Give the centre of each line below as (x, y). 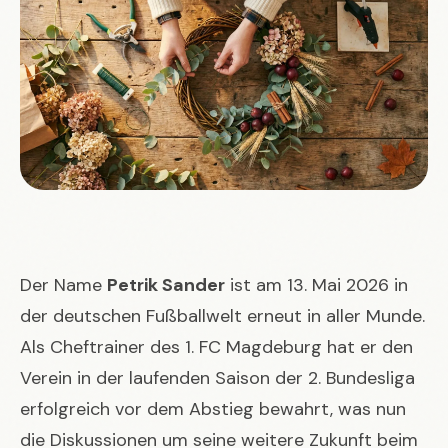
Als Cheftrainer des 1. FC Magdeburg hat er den (216, 346)
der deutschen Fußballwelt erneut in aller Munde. (222, 315)
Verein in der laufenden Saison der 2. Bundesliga (217, 377)
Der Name (63, 284)
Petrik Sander (166, 284)
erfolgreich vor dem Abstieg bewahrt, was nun (213, 408)
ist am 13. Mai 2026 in (316, 284)
